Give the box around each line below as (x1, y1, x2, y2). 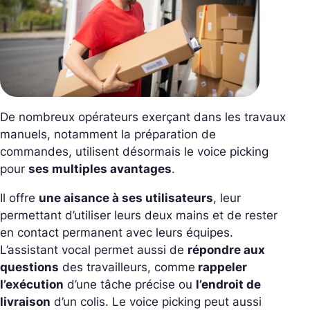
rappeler (195, 260, 247, 275)
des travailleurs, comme (59, 260, 195, 275)
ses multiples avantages (28, 162, 172, 176)
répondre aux (188, 243, 265, 257)
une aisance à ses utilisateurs (39, 191, 213, 206)
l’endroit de (196, 277, 261, 292)
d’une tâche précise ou (64, 277, 196, 292)
